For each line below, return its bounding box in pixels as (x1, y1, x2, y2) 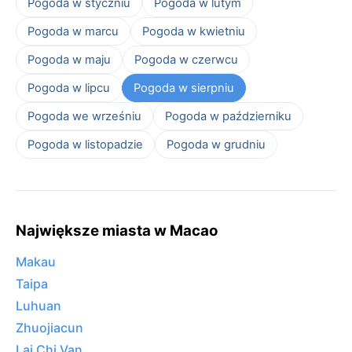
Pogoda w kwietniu (142, 24, 245, 38)
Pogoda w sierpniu (134, 80, 234, 95)
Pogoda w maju (27, 52, 111, 67)
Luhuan (16, 298, 61, 314)
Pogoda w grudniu (167, 137, 266, 152)
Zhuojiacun (16, 320, 83, 336)
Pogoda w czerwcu (134, 52, 238, 67)
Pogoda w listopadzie (27, 137, 143, 152)
